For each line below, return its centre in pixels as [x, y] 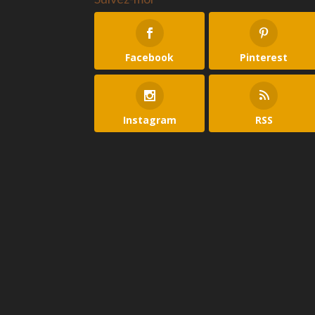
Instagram [149, 120]
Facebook [150, 58]
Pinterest [264, 58]
